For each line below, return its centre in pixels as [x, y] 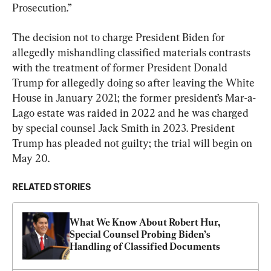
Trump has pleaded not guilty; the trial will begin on [133, 143]
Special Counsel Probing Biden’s [140, 234]
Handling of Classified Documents [145, 246]
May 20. [31, 158]
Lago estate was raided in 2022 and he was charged [132, 113]
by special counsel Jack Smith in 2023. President [125, 128]
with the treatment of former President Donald [121, 67]
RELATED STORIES [51, 187]
